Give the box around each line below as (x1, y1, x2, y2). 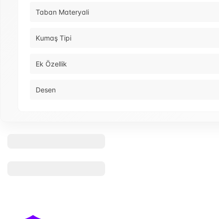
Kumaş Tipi (36, 34, 71, 43)
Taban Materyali (36, 8, 89, 17)
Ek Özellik (36, 60, 67, 68)
